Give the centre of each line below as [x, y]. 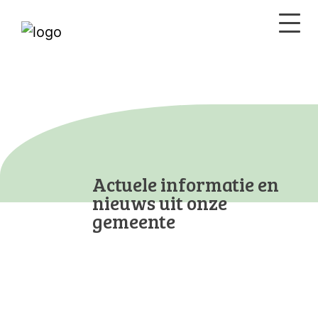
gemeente [134, 221]
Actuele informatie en [186, 184]
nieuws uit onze [160, 203]
